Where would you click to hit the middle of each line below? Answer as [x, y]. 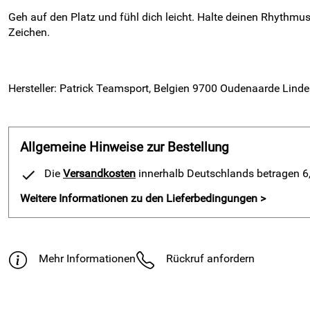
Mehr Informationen [87, 258]
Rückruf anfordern [210, 258]
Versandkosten [99, 173]
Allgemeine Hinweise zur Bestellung [125, 147]
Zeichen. [29, 32]
